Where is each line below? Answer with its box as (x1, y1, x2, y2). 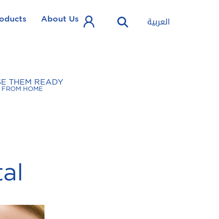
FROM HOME (1, 85, 43, 92)
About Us (41, 14, 79, 23)
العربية (147, 14, 170, 29)
